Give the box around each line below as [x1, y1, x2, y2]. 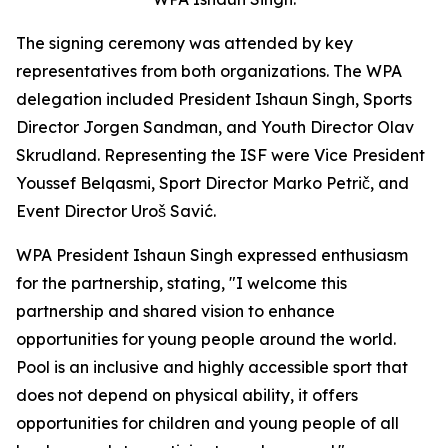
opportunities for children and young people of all [16, 413, 399, 434]
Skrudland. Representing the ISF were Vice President [16, 145, 425, 166]
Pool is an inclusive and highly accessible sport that [16, 357, 408, 378]
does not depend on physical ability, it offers [16, 385, 358, 406]
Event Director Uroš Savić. [16, 201, 216, 222]
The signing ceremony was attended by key [16, 33, 353, 54]
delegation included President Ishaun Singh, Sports [16, 89, 412, 110]
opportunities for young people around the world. [16, 329, 396, 350]
